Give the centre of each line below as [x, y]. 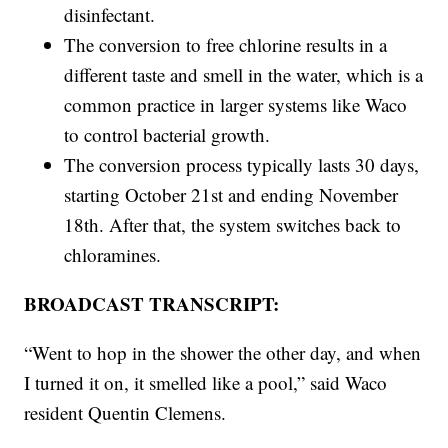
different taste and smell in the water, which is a [244, 75]
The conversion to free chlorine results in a [226, 45]
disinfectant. [110, 15]
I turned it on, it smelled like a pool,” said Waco [206, 383]
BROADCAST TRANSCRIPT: [152, 304]
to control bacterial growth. [167, 135]
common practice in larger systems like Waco [236, 105]
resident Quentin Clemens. [125, 413]
